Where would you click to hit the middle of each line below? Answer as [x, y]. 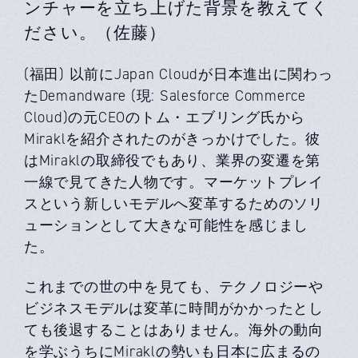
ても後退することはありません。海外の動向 [174, 330]
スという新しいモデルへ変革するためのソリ [174, 204]
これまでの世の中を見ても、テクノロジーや [174, 287]
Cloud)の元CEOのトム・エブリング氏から [165, 117]
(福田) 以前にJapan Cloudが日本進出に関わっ [179, 74]
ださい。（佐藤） [95, 33]
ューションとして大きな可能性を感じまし [167, 225]
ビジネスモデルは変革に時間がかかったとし [174, 308]
